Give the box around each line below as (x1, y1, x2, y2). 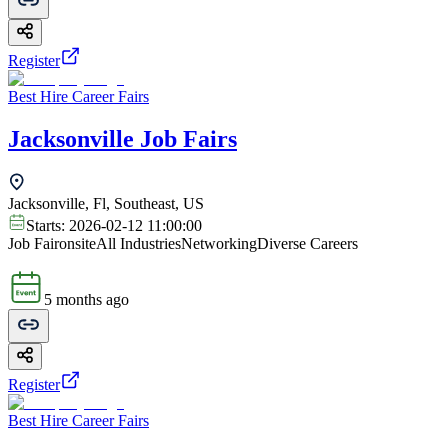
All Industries (96, 234, 181, 252)
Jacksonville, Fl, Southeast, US (8, 194, 204, 212)
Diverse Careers (257, 234, 358, 252)
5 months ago (44, 290, 129, 308)
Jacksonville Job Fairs (8, 126, 237, 153)
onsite (59, 234, 96, 252)
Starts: (26, 216, 69, 234)
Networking (181, 234, 257, 252)
